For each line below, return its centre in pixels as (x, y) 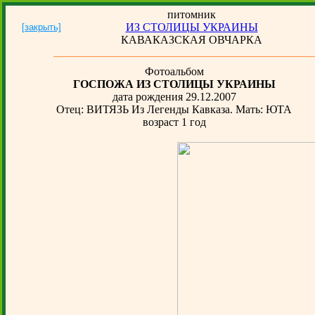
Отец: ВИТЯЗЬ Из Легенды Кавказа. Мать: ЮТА (174, 109)
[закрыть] (41, 27)
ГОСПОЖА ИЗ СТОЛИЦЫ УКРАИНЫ (174, 84)
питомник (192, 14)
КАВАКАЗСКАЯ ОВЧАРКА (192, 40)
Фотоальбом (174, 71)
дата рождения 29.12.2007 (174, 97)
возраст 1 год (174, 122)
